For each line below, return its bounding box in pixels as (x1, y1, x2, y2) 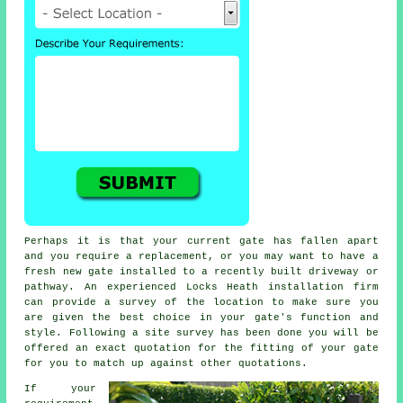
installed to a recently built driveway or (112, 266, 379, 278)
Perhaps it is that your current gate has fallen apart (24, 236, 379, 247)
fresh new (24, 266, 88, 278)
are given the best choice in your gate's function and (24, 312, 379, 324)
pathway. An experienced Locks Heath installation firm (24, 282, 379, 293)
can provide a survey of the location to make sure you (24, 297, 379, 309)
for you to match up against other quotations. (24, 358, 309, 370)
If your (24, 383, 96, 395)
